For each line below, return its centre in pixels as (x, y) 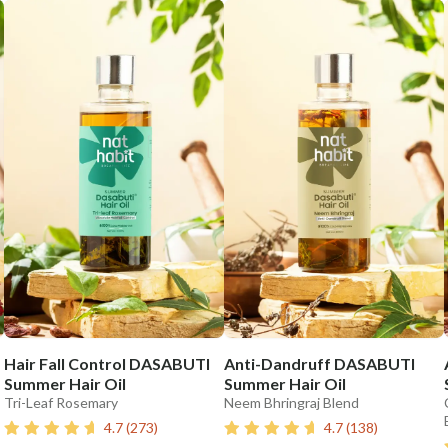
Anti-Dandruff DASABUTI (319, 364)
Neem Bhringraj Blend (291, 403)
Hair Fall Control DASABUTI (107, 364)
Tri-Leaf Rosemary (61, 403)
